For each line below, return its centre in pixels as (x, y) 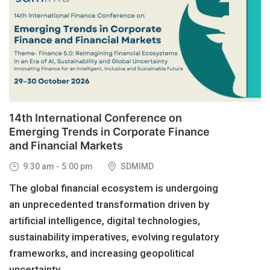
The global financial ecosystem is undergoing (114, 188)
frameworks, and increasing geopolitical (102, 253)
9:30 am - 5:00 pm (57, 166)
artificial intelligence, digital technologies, (105, 220)
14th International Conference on (96, 118)
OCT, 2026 (41, 23)
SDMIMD (136, 166)
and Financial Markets (66, 146)
